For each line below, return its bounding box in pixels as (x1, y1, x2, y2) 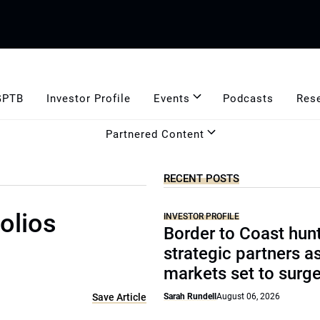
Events (153, 91, 190, 105)
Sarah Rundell (164, 291, 217, 301)
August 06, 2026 (216, 291, 281, 301)
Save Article (92, 291, 147, 303)
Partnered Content (106, 127, 204, 141)
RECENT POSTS (164, 172, 240, 185)
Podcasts (222, 91, 274, 105)
